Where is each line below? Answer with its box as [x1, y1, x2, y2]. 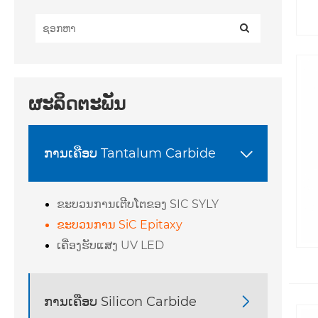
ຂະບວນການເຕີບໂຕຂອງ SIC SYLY [57, 197, 219, 212]
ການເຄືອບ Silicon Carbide [44, 293, 197, 309]
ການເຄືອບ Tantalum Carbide [44, 145, 216, 161]
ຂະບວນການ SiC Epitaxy [57, 218, 182, 232]
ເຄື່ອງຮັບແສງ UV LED [57, 238, 164, 253]
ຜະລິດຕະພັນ [28, 92, 126, 116]
